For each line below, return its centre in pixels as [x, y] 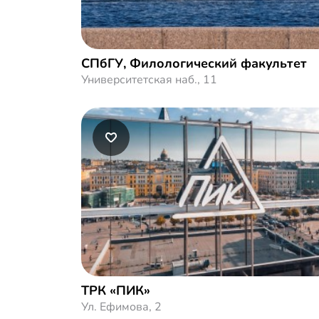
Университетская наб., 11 [149, 80]
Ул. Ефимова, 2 [121, 307]
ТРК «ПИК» [116, 291]
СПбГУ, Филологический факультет [194, 63]
